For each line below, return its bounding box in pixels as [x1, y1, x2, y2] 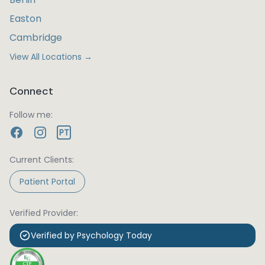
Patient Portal [20, 176, 75, 188]
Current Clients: [9, 154, 74, 166]
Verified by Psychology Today [31, 230, 152, 241]
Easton [9, 12, 41, 25]
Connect [9, 84, 53, 98]
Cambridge [9, 31, 62, 44]
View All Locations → [9, 51, 92, 63]
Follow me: [9, 109, 53, 121]
